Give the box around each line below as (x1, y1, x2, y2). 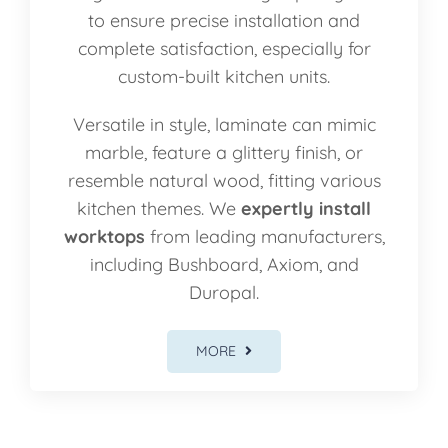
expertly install (241, 196, 371, 220)
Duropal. (189, 280, 259, 304)
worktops (63, 224, 145, 248)
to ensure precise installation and (88, 8, 360, 32)
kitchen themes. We (77, 196, 241, 220)
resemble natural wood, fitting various (67, 168, 381, 192)
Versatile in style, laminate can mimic (72, 112, 376, 136)
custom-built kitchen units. (118, 64, 330, 88)
